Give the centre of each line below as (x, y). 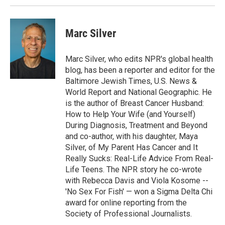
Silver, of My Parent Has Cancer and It (132, 148)
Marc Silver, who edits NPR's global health (139, 59)
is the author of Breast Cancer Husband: (135, 103)
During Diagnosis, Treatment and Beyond (136, 126)
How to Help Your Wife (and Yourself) (130, 115)
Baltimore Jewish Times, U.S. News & (131, 81)
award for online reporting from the (126, 203)
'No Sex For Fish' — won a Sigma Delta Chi (139, 192)
